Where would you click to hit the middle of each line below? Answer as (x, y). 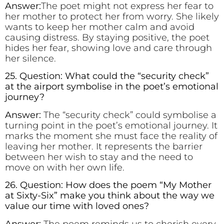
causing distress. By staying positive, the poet (107, 38)
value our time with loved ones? (77, 206)
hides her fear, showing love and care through (108, 48)
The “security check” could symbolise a (130, 115)
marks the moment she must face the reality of (111, 136)
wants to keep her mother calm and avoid (100, 27)
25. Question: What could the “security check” (107, 76)
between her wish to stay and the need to (99, 157)
